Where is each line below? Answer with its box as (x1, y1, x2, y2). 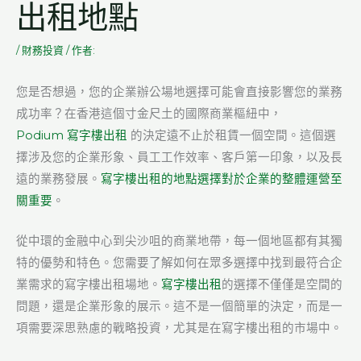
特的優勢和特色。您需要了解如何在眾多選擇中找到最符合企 (16, 255, 342, 271)
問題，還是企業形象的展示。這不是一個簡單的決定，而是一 (16, 299, 342, 314)
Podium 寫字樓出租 (16, 128, 127, 143)
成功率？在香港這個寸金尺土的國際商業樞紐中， (16, 106, 282, 122)
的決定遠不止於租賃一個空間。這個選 (127, 128, 336, 143)
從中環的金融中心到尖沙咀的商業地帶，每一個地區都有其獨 (16, 234, 342, 249)
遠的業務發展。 (16, 172, 101, 187)
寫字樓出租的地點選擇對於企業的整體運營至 (101, 172, 342, 187)
